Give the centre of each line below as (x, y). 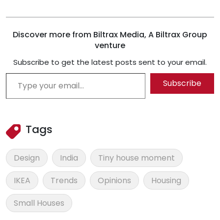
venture (110, 46)
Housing (166, 181)
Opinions (114, 181)
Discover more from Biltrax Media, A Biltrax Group (110, 35)
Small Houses (39, 203)
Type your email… (18, 73)
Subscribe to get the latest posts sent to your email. (110, 62)
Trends (64, 181)
